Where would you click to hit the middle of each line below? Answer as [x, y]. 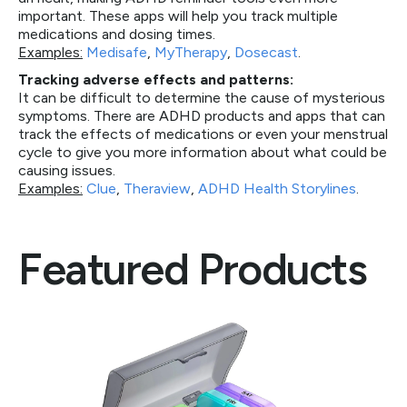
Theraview [157, 189]
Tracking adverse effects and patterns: [156, 79]
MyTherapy [191, 52]
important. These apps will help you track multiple [178, 16]
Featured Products [193, 269]
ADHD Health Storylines [277, 189]
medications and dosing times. [117, 34]
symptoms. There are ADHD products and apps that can [202, 116]
